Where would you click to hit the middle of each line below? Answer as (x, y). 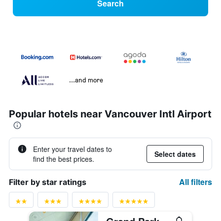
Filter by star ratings (48, 182)
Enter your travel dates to (73, 149)
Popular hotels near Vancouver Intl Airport (110, 114)
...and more (86, 80)
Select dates (175, 154)
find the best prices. (64, 159)
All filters (196, 182)
